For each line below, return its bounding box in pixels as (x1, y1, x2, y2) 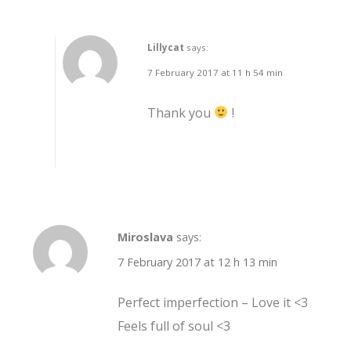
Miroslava (118, 230, 173, 244)
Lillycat (147, 41, 185, 53)
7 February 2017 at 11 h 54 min (147, 66, 284, 78)
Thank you (147, 103, 215, 121)
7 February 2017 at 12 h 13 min (118, 255, 277, 270)
